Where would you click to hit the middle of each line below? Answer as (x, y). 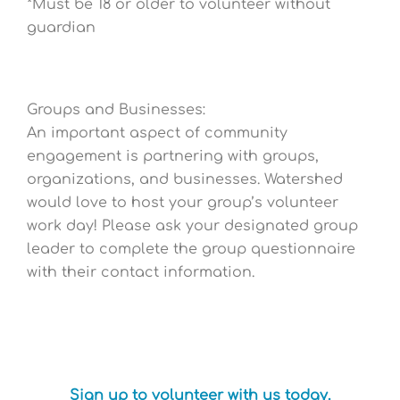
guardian (61, 28)
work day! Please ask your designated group (192, 225)
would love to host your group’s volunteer (183, 202)
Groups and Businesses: (116, 109)
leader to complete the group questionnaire (191, 249)
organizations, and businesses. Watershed (185, 179)
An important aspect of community (157, 133)
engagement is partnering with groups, (173, 156)
